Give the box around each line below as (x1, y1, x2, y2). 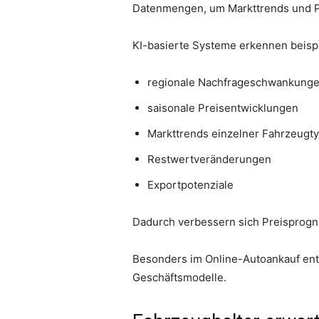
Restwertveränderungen (147, 152, 271, 167)
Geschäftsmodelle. (132, 271, 226, 285)
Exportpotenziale (147, 178, 234, 192)
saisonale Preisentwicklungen (147, 101, 298, 115)
